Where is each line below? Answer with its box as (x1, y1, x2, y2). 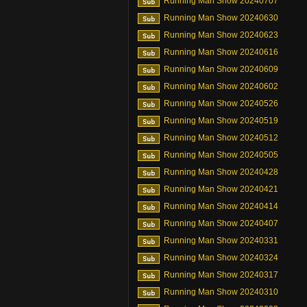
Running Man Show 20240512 (164, 133, 278, 143)
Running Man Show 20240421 (164, 184, 278, 194)
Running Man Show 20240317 (164, 270, 278, 280)
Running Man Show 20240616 (164, 47, 278, 57)
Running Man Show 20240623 (164, 30, 278, 40)
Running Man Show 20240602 (164, 82, 278, 91)
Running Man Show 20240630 (164, 13, 278, 23)
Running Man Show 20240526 (164, 99, 278, 108)
